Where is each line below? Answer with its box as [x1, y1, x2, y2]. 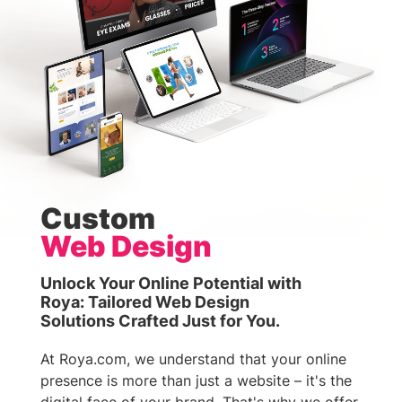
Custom [40, 201, 155, 237]
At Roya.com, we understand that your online [40, 350, 346, 369]
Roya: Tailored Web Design [40, 293, 249, 312]
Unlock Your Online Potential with [40, 274, 301, 293]
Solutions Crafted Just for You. [40, 311, 280, 331]
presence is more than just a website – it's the [40, 371, 352, 390]
